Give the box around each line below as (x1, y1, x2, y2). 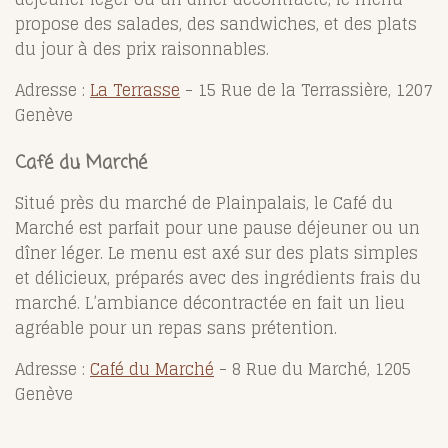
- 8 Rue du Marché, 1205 (214, 354, 411, 383)
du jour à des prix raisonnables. (15, 34, 269, 63)
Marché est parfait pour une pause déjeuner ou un (15, 213, 420, 242)
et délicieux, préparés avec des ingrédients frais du (15, 263, 421, 292)
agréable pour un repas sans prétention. (15, 313, 337, 342)
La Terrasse (90, 75, 180, 104)
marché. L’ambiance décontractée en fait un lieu (15, 288, 405, 317)
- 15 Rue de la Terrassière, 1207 (180, 75, 432, 104)
